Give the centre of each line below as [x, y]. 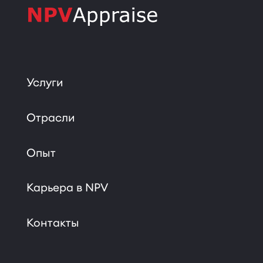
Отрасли [50, 117]
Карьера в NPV [67, 188]
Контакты [53, 223]
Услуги [45, 82]
